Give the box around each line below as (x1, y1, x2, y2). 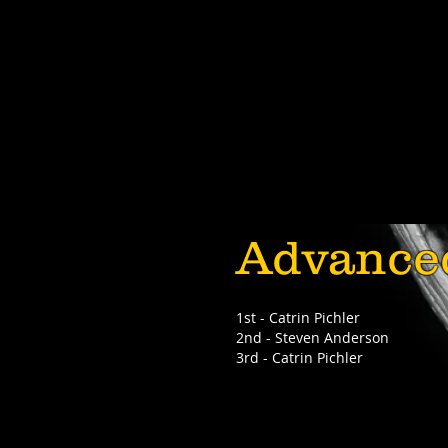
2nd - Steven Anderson (236, 328, 389, 347)
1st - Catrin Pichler (236, 308, 360, 327)
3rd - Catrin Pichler (236, 348, 363, 367)
